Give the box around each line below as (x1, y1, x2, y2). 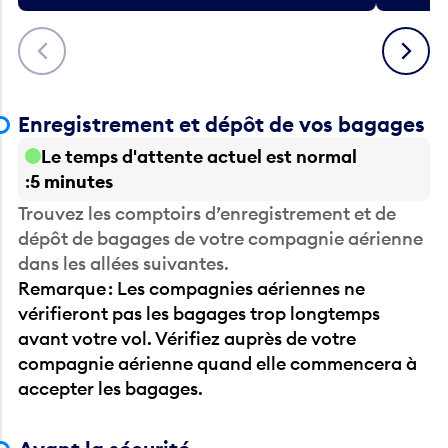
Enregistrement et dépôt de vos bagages (18, 110, 426, 138)
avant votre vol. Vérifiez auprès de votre (18, 326, 357, 350)
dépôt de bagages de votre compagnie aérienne (18, 226, 424, 250)
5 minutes (30, 169, 114, 193)
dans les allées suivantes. (18, 251, 230, 275)
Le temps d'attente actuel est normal (41, 144, 358, 168)
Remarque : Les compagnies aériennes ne (18, 276, 366, 300)
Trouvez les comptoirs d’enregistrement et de (18, 201, 397, 225)
